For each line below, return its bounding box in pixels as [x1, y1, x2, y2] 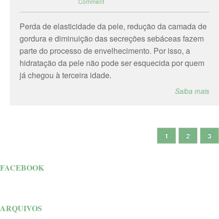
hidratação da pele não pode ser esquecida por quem [20, 57, 204, 68]
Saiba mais [175, 86, 209, 96]
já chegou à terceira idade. [20, 69, 111, 81]
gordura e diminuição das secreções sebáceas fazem [20, 33, 204, 44]
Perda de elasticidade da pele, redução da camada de [20, 21, 207, 32]
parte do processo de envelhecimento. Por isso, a [20, 45, 190, 56]
